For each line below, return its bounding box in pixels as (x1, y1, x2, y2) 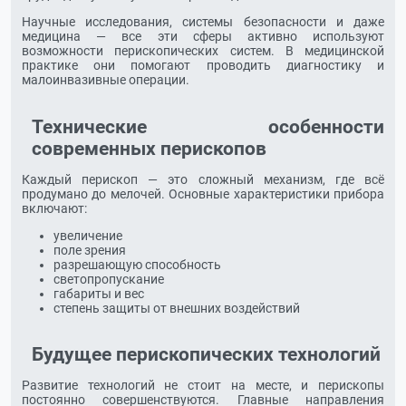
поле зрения (53, 242, 126, 257)
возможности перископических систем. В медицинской (22, 43, 384, 59)
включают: (22, 200, 87, 216)
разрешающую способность (53, 256, 221, 272)
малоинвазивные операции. (22, 72, 189, 88)
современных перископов (31, 137, 266, 159)
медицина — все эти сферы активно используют (22, 29, 384, 44)
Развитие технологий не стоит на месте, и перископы (22, 378, 384, 393)
